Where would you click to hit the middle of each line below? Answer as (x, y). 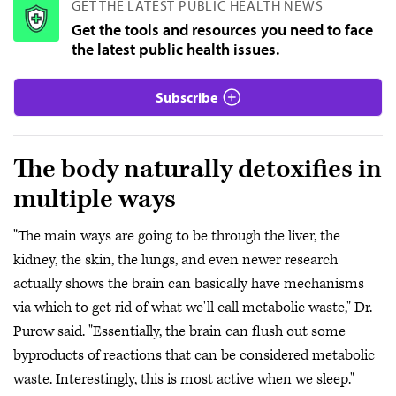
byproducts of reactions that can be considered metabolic (194, 355)
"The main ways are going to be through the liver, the (177, 236)
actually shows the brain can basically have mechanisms (189, 283)
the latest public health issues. (175, 49)
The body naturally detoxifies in (198, 169)
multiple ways (97, 199)
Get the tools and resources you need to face (222, 30)
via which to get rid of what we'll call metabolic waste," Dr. (193, 307)
